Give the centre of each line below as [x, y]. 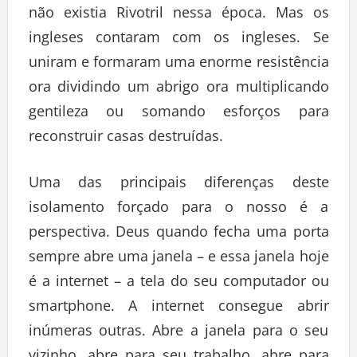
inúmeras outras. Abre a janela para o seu [178, 330]
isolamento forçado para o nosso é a [178, 207]
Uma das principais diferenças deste [178, 182]
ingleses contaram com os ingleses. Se [178, 37]
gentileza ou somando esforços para [178, 111]
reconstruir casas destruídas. [126, 136]
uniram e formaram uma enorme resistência [178, 62]
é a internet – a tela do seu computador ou [178, 281]
